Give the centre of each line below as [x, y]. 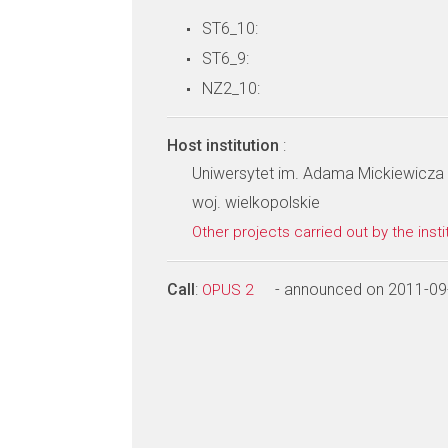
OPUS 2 [229, 290]
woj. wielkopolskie [256, 202]
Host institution [225, 145]
